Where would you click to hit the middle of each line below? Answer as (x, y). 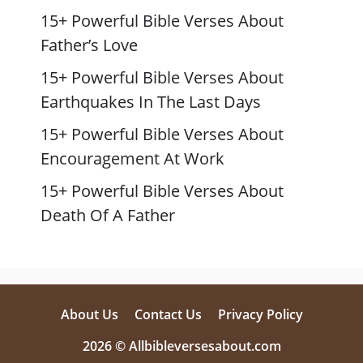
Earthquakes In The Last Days (151, 102)
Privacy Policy (260, 314)
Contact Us (168, 314)
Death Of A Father (108, 215)
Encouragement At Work (132, 158)
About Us (89, 314)
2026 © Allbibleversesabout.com (181, 346)
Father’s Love (89, 45)
